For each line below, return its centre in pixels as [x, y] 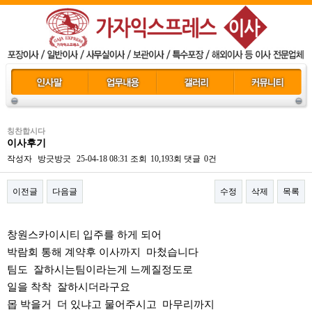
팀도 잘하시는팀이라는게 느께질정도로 [100, 270]
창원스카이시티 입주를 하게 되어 [84, 235]
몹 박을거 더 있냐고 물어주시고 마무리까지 [111, 304]
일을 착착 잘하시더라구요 [69, 287]
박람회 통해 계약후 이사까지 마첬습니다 [103, 252]
